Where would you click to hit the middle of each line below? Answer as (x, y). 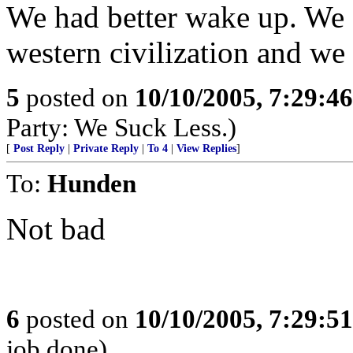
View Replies (206, 149)
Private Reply (106, 149)
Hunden (92, 183)
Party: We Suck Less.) (121, 127)
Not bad (56, 229)
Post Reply (39, 149)
